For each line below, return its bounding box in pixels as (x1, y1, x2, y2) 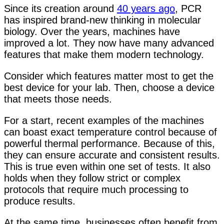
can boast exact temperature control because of (4, 126, 217, 138)
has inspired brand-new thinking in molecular (4, 14, 201, 26)
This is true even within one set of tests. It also (4, 161, 210, 172)
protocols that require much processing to (4, 184, 188, 195)
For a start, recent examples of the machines (4, 115, 204, 126)
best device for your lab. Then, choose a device (4, 82, 214, 93)
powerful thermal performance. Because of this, (4, 138, 215, 149)
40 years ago (117, 3, 175, 14)
